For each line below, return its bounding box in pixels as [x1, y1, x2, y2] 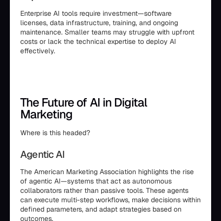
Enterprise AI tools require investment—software [20, 9, 172, 18]
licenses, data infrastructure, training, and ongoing [20, 18, 178, 27]
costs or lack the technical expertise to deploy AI [20, 37, 176, 46]
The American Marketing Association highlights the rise [20, 167, 194, 176]
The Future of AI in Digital [20, 95, 147, 110]
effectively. [20, 46, 55, 55]
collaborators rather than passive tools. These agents [20, 186, 188, 195]
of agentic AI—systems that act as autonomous [20, 177, 172, 185]
